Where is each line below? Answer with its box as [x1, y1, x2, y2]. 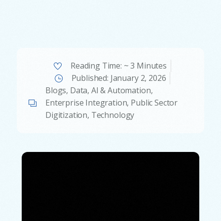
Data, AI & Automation [70, 85, 151, 96]
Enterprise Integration [45, 97, 127, 109]
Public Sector [131, 97, 178, 109]
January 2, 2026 [110, 73, 166, 84]
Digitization [45, 110, 88, 121]
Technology [91, 110, 135, 121]
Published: [71, 73, 110, 84]
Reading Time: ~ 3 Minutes [71, 60, 167, 72]
